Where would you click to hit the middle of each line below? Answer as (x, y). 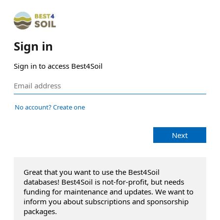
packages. (40, 211)
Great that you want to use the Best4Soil (92, 172)
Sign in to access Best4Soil (58, 66)
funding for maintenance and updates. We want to (109, 192)
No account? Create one (50, 107)
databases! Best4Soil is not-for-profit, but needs (104, 182)
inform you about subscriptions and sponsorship (106, 201)
